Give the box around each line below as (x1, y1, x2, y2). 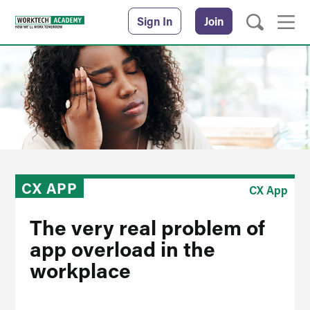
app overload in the (29, 235, 215, 262)
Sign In (136, 14, 172, 28)
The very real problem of (29, 213, 265, 241)
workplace (29, 256, 131, 284)
